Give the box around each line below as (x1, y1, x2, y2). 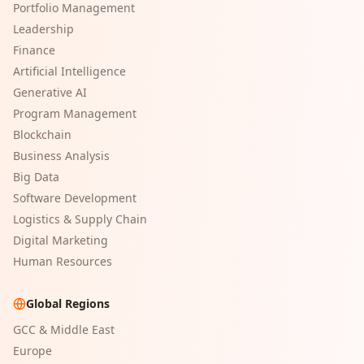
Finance (13, 42, 55, 58)
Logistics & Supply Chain (13, 211, 147, 227)
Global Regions (26, 296, 110, 312)
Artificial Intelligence (13, 63, 126, 80)
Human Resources (13, 253, 112, 270)
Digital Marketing (13, 232, 108, 249)
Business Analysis (13, 148, 110, 164)
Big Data (13, 169, 59, 185)
